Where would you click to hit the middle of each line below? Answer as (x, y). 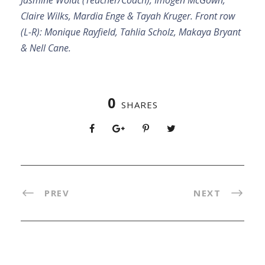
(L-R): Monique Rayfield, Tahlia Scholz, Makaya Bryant (131, 32)
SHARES (139, 104)
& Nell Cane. (46, 48)
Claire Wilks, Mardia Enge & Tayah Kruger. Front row (128, 16)
